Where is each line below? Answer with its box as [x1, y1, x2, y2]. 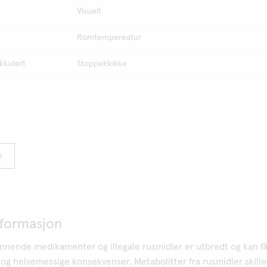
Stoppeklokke [76, 60, 127, 68]
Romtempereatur [76, 33, 141, 42]
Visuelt [76, 7, 101, 15]
